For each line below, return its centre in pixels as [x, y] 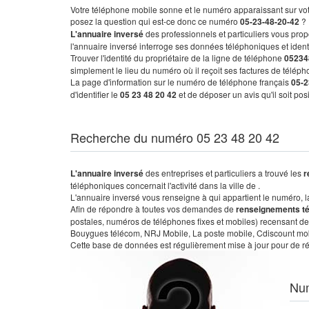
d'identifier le [95, 94]
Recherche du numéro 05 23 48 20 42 [175, 137]
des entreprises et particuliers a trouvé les [225, 173]
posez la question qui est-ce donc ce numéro [155, 21]
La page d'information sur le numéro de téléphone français [181, 82]
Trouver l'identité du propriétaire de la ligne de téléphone [177, 58]
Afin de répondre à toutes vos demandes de [153, 209]
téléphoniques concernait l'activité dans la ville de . [165, 185]
